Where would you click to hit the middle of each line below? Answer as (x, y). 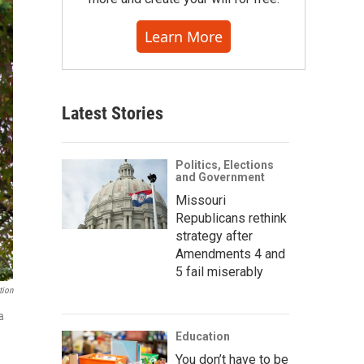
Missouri (201, 200)
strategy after (214, 236)
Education (203, 336)
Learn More (184, 37)
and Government (220, 177)
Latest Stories (113, 113)
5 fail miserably (219, 272)
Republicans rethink (231, 218)
